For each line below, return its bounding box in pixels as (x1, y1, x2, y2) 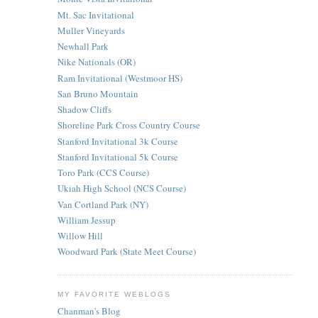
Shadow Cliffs (57, 103, 111, 116)
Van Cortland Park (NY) (57, 197, 148, 211)
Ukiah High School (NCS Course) (57, 182, 186, 195)
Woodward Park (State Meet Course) (57, 245, 196, 258)
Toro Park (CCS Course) (57, 166, 149, 179)
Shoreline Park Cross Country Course (57, 119, 200, 132)
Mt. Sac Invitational (57, 8, 134, 21)
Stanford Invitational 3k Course (57, 134, 178, 148)
